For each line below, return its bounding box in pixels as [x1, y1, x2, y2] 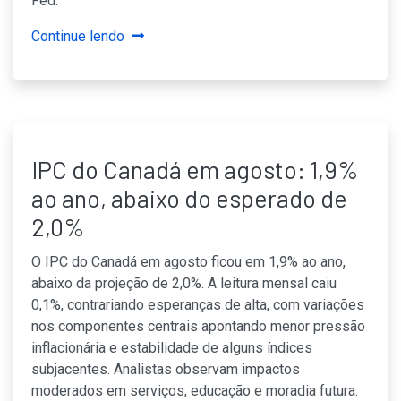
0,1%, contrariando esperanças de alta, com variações [31, 296, 364, 313]
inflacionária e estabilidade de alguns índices [31, 339, 312, 356]
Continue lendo [31, 28, 124, 45]
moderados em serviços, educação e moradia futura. [31, 382, 358, 399]
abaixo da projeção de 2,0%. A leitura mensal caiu [31, 275, 337, 292]
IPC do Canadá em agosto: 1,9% [31, 155, 358, 183]
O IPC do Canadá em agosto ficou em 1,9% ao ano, [31, 253, 346, 270]
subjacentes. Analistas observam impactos [31, 361, 300, 378]
